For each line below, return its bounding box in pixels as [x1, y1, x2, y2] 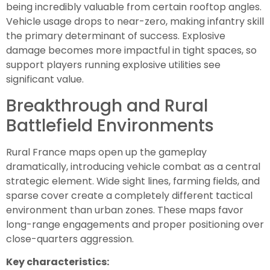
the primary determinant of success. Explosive [6, 29, 225, 43]
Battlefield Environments [6, 113, 214, 137]
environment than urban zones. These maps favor [6, 202, 243, 217]
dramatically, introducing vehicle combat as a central [6, 159, 260, 174]
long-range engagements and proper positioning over [6, 217, 264, 231]
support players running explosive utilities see [6, 58, 221, 72]
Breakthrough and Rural [6, 93, 208, 118]
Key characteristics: [6, 254, 109, 269]
